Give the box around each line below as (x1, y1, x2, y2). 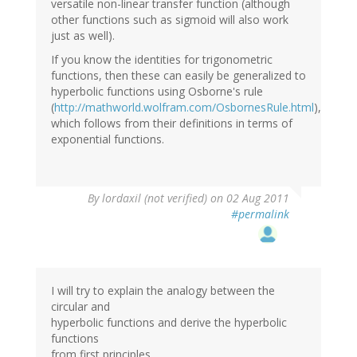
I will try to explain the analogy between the (51, 282, 275, 298)
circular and (51, 298, 110, 314)
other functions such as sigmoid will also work (51, 11, 288, 27)
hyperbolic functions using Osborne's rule (51, 83, 263, 99)
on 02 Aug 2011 (207, 190, 289, 206)
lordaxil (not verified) (102, 190, 207, 206)
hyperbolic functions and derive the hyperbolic (51, 314, 287, 330)
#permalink (231, 206, 289, 222)
